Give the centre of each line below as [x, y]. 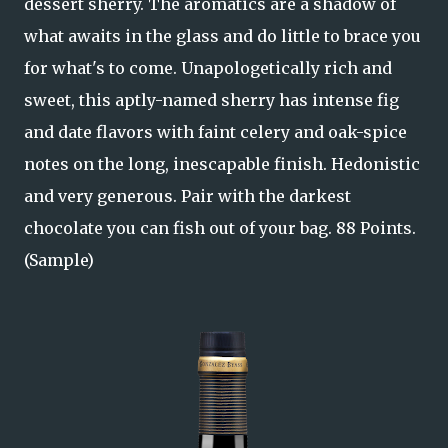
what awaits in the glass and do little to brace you [222, 36]
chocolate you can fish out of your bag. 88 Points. [220, 228]
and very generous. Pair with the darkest [187, 196]
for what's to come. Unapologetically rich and [208, 68]
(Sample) [59, 260]
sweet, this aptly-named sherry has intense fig [211, 100]
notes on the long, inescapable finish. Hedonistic [222, 164]
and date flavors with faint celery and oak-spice [215, 132]
